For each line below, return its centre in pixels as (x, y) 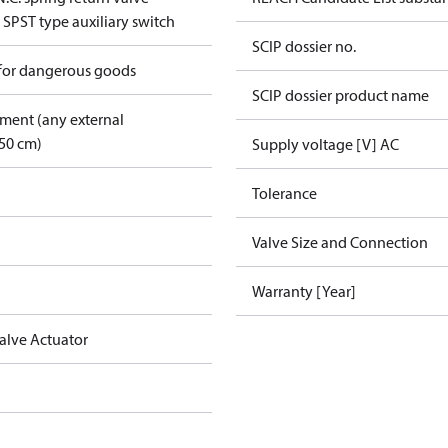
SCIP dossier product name (340, 95)
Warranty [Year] (304, 291)
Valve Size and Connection (340, 242)
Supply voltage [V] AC (325, 144)
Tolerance (284, 193)
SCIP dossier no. (304, 46)
